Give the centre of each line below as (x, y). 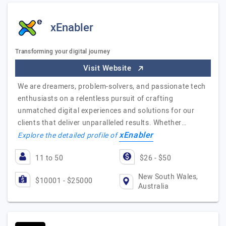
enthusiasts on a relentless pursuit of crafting (96, 99)
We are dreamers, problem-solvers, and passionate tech (112, 87)
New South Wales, (168, 177)
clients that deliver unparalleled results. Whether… (102, 123)
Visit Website (108, 68)
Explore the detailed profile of (69, 135)
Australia (153, 186)
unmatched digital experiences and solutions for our (106, 111)
